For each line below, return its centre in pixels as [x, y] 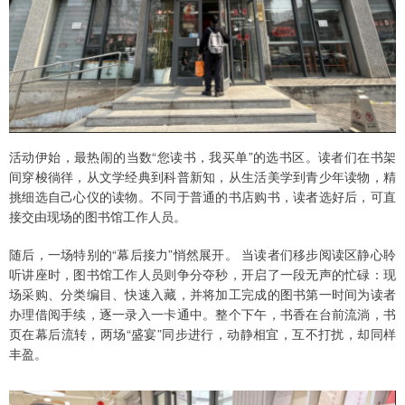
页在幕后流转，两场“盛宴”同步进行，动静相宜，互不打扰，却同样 [202, 333]
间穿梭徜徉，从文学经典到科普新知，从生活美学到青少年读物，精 [202, 176]
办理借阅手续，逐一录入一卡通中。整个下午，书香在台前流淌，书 [202, 313]
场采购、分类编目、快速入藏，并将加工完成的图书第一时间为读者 [202, 293]
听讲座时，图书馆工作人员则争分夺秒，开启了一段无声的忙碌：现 [202, 273]
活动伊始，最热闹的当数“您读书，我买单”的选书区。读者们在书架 [202, 156]
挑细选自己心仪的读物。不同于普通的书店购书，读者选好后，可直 [202, 196]
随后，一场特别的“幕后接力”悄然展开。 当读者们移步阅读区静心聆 [202, 254]
